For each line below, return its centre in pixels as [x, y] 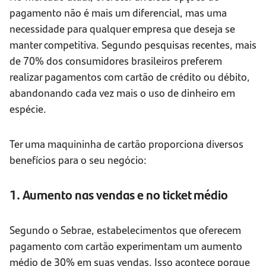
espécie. [28, 109]
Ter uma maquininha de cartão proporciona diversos [126, 144]
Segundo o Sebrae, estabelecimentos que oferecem [125, 230]
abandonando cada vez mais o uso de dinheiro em [122, 93]
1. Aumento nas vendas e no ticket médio [119, 195]
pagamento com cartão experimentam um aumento [126, 246]
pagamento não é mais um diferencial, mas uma [118, 12]
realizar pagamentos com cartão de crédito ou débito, [130, 77]
